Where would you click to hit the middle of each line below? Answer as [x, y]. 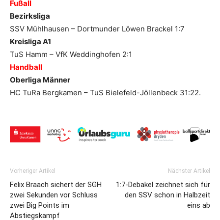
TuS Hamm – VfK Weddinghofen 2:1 [71, 55]
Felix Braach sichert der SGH [56, 185]
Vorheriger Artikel [33, 171]
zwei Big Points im [40, 206]
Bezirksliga [30, 16]
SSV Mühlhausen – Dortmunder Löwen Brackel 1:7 [97, 29]
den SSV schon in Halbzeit [167, 195]
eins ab [199, 206]
